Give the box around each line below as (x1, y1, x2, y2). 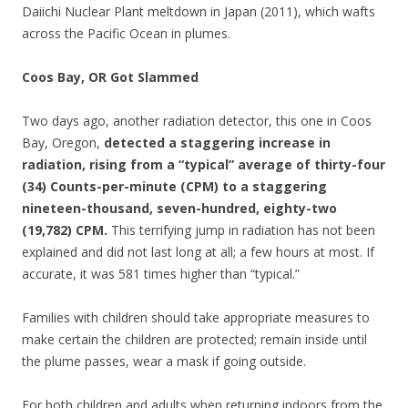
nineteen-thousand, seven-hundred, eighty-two (22, 199, 337, 217)
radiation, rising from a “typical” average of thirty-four (22, 156, 385, 173)
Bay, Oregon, (22, 134, 104, 151)
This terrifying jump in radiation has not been (107, 221, 375, 239)
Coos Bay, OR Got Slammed (22, 68, 199, 86)
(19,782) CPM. (22, 221, 107, 239)
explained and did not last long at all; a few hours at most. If (22, 243, 374, 260)
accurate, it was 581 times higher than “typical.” (22, 265, 300, 282)
